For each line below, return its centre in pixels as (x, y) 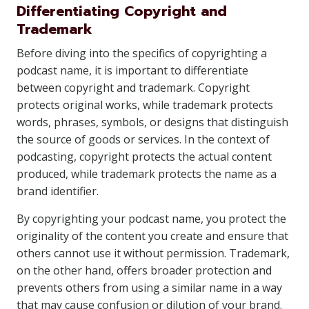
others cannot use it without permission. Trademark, (153, 253)
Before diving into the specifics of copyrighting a (142, 53)
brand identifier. (58, 191)
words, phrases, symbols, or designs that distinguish (152, 122)
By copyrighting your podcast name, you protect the (151, 219)
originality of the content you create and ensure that (152, 236)
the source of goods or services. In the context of (143, 139)
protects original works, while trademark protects (145, 105)
